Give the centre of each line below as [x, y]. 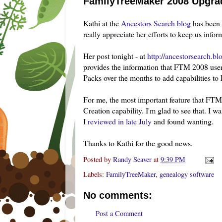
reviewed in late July [121, 121]
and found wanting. [184, 121]
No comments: [118, 195]
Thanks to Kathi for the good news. [138, 143]
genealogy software [187, 174]
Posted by [98, 159]
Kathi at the [102, 23]
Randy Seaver [132, 159]
